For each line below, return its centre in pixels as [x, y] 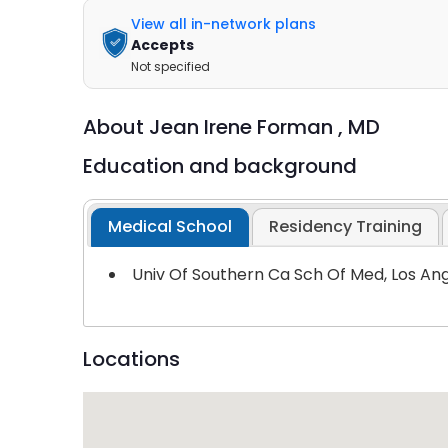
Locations [131, 359]
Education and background [219, 165]
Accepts [162, 44]
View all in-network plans [223, 23]
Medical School [170, 227]
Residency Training [346, 227]
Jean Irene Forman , [248, 126]
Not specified [170, 66]
